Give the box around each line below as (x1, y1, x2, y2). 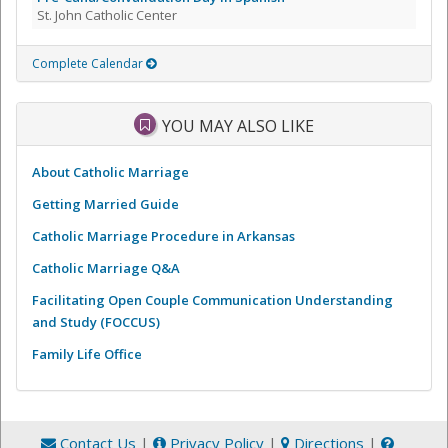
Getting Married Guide (32, 194, 179, 213)
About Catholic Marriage (32, 162, 189, 181)
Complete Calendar (32, 55, 146, 73)
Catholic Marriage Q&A (32, 258, 180, 277)
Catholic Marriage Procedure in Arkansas (32, 226, 295, 245)
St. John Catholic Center (37, 6, 177, 25)
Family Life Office (32, 344, 142, 363)
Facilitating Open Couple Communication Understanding (32, 290, 393, 309)
